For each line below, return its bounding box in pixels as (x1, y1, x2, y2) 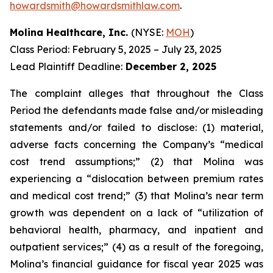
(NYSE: (131, 26, 166, 38)
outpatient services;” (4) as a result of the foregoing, (10, 241, 263, 253)
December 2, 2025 (122, 60, 216, 73)
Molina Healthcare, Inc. (10, 26, 131, 38)
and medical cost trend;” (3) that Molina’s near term (10, 190, 263, 202)
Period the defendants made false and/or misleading (10, 104, 263, 116)
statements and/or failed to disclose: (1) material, (10, 121, 263, 133)
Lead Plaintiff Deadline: (10, 60, 122, 73)
